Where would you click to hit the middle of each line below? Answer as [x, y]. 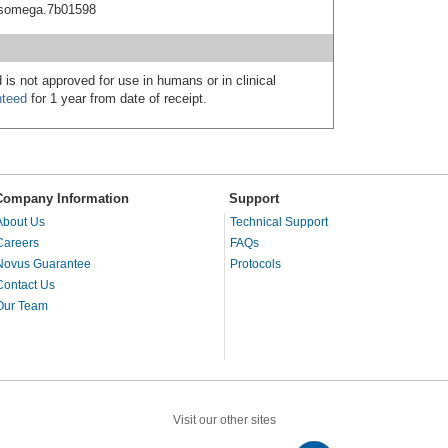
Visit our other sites [224, 419]
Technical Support [279, 221]
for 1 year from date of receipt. [117, 98]
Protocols [255, 263]
